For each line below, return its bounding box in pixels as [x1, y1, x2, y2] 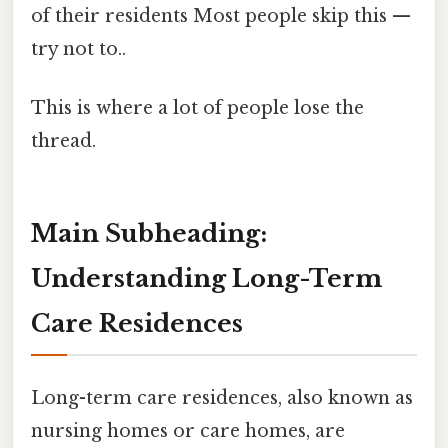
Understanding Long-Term [31, 264, 382, 294]
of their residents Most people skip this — [31, 5, 411, 28]
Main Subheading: [31, 219, 267, 249]
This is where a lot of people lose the [31, 97, 364, 120]
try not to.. [31, 38, 126, 61]
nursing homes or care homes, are [31, 420, 345, 443]
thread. [31, 130, 96, 153]
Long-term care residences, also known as [31, 387, 413, 410]
